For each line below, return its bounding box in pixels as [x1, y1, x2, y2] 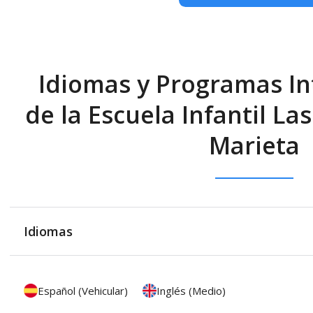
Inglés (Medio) [156, 283, 226, 298]
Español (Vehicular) [38, 283, 128, 298]
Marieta [209, 129, 300, 161]
